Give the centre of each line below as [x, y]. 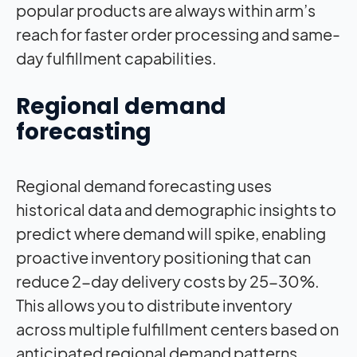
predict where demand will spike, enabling [171, 233]
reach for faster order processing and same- [178, 34]
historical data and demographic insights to [176, 210]
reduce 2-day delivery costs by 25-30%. [168, 281]
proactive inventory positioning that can [163, 257]
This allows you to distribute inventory [154, 305]
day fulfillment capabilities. [118, 58]
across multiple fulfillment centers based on [177, 329]
